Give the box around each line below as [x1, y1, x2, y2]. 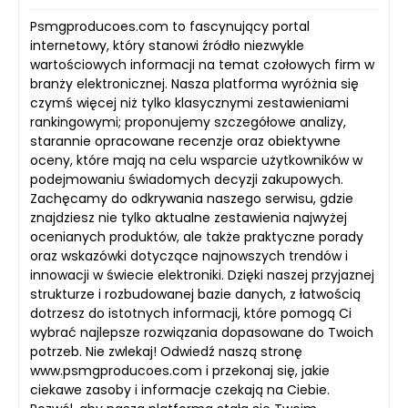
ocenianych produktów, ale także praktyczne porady [30, 227, 363, 246]
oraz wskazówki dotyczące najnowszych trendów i [30, 246, 348, 265]
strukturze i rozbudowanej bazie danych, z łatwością [30, 284, 361, 303]
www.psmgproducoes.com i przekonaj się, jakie [30, 361, 330, 380]
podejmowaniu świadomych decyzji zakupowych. [30, 169, 343, 189]
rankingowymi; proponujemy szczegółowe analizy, [30, 112, 346, 131]
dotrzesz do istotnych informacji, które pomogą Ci [30, 303, 352, 322]
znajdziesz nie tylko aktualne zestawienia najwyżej [30, 208, 347, 227]
